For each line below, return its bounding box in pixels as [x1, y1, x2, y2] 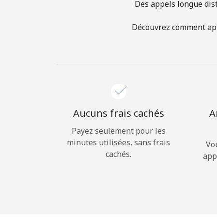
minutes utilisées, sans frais [67, 137, 170, 148]
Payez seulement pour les [71, 125, 166, 136]
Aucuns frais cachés [73, 107, 164, 120]
